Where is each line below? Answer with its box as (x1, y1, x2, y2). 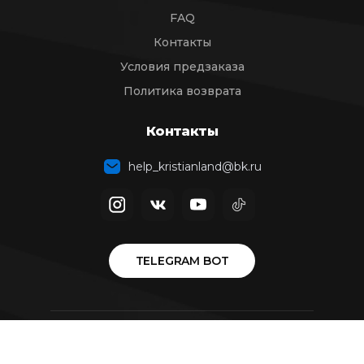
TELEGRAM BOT (135, 253, 229, 268)
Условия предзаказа (119, 59, 245, 74)
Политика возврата (123, 84, 241, 98)
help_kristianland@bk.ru (122, 159, 262, 174)
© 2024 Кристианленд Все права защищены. (51, 346, 313, 361)
